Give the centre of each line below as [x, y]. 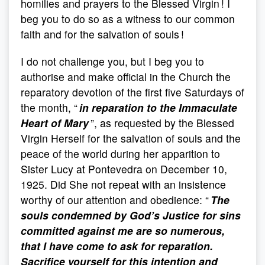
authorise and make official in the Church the [126, 77]
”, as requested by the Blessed [161, 123]
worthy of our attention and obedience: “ [116, 200]
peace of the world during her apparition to [120, 153]
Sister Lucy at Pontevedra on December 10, [124, 169]
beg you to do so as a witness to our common [128, 19]
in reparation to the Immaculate [158, 107]
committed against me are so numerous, [123, 230]
